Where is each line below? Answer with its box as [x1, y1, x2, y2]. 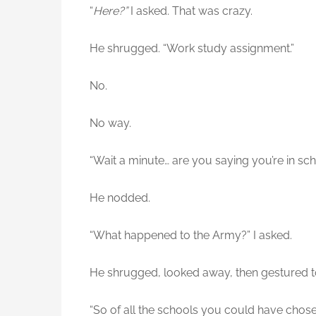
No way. [90, 116, 131, 130]
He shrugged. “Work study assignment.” [90, 42, 294, 56]
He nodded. [90, 191, 150, 205]
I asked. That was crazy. [128, 4, 253, 18]
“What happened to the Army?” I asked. [90, 229, 292, 243]
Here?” [93, 4, 128, 18]
